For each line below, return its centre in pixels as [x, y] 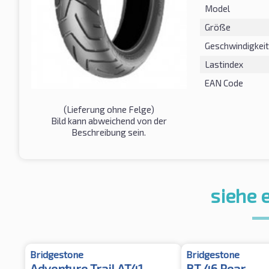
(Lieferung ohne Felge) [109, 110]
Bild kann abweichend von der [109, 121]
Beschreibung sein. [109, 132]
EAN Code [224, 83]
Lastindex [224, 64]
